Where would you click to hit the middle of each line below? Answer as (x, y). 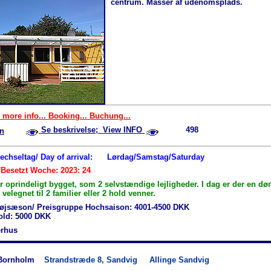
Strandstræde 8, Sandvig (97, 260)
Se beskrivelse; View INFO (92, 130)
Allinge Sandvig (179, 260)
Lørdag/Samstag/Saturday (156, 157)
